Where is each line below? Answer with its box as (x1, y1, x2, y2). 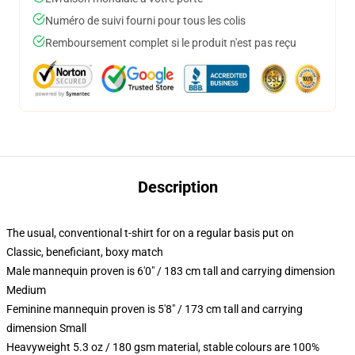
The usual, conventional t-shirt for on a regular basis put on (6, 227, 294, 239)
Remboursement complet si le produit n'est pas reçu (45, 36, 296, 49)
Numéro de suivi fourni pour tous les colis (45, 14, 246, 27)
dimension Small (6, 322, 86, 334)
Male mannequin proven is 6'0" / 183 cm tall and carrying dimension (6, 265, 335, 277)
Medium (6, 284, 46, 296)
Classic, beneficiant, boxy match (6, 246, 163, 258)
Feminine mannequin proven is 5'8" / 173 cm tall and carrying (6, 303, 303, 315)
